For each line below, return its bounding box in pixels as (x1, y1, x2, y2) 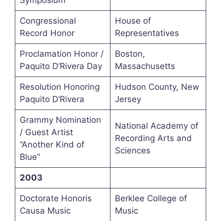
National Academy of (114, 121, 198, 131)
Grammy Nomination (19, 115, 101, 125)
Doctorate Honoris (19, 193, 92, 204)
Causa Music (19, 206, 71, 216)
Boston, (114, 49, 145, 59)
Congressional (19, 16, 76, 26)
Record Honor (19, 28, 74, 38)
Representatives (114, 28, 179, 38)
